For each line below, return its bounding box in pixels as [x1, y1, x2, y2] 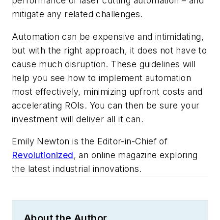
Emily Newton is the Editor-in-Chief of [12, 136, 168, 147]
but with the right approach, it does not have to [12, 45, 207, 55]
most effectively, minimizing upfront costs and [12, 86, 203, 97]
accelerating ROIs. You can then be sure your [12, 100, 200, 110]
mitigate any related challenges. [12, 8, 143, 19]
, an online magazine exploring [73, 150, 198, 161]
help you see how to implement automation [12, 72, 191, 83]
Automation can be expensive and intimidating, [12, 31, 204, 42]
